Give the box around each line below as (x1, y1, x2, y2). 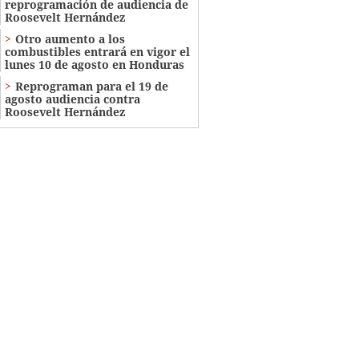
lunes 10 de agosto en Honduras (4, 57, 184, 73)
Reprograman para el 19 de (14, 79, 168, 95)
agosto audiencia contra (4, 91, 140, 107)
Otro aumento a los (14, 31, 125, 47)
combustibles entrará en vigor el (4, 44, 190, 60)
